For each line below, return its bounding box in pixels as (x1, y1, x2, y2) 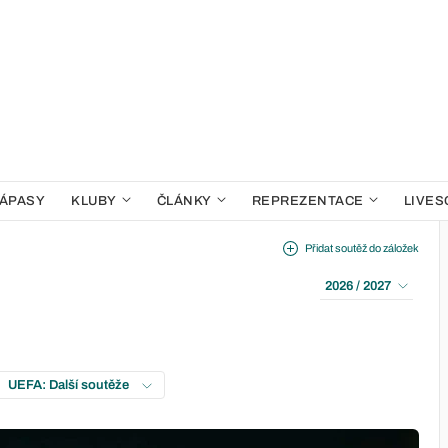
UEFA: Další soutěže (8, 378, 132, 392)
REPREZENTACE (251, 194, 364, 208)
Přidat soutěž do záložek (305, 242, 419, 254)
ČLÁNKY (156, 194, 212, 208)
